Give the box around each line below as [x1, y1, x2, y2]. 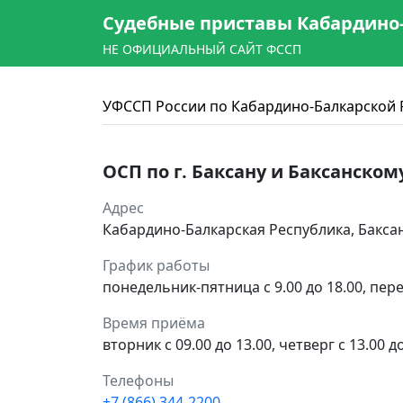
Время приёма [103, 313, 205, 333]
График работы [103, 255, 210, 275]
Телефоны [103, 371, 174, 390]
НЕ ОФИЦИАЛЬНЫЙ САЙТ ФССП [103, 40, 301, 58]
